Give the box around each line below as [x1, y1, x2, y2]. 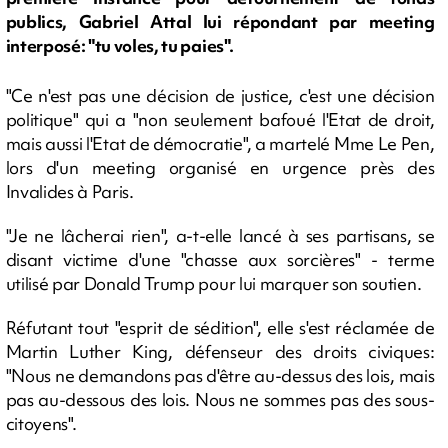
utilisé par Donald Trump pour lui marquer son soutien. [5, 271, 422, 295]
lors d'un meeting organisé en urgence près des [5, 155, 435, 179]
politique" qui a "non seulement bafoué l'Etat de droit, [5, 107, 435, 131]
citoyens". [5, 411, 77, 435]
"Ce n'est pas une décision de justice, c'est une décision [5, 83, 435, 107]
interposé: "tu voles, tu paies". [5, 34, 234, 58]
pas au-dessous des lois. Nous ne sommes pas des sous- [5, 387, 435, 411]
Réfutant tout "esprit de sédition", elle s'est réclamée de [5, 315, 435, 339]
